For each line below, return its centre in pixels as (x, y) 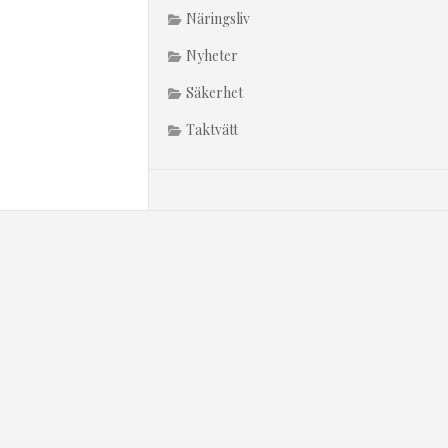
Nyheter (212, 55)
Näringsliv (218, 18)
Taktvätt (212, 129)
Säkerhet (214, 92)
